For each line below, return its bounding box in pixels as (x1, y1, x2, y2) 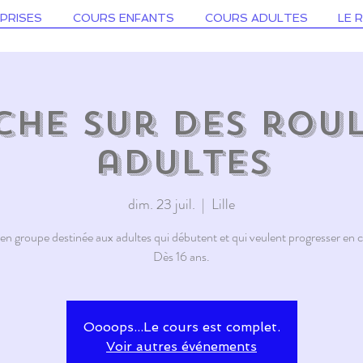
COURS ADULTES (204, 11, 308, 24)
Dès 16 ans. (153, 247, 210, 266)
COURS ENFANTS (73, 11, 174, 24)
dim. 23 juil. (128, 194, 195, 215)
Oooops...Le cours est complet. (83, 319, 280, 335)
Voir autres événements (106, 339, 257, 354)
